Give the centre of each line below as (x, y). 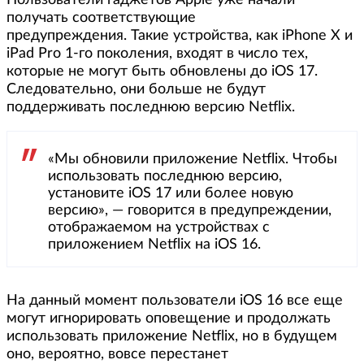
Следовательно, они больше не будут (136, 90)
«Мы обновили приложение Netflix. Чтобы (193, 160)
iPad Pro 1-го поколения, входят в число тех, (157, 54)
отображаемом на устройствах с (159, 228)
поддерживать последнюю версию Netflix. (151, 108)
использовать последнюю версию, (165, 177)
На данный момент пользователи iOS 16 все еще (175, 301)
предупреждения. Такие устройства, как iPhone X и (180, 36)
